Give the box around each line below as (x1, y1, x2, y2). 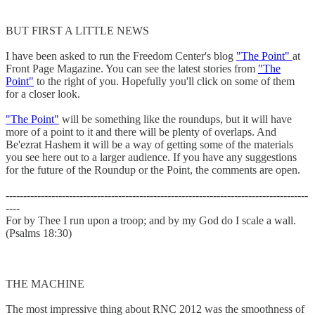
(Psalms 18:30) (6, 226, 72, 239)
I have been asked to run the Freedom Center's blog (6, 49, 236, 62)
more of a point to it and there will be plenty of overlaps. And (6, 125, 276, 138)
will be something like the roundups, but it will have (59, 112, 292, 125)
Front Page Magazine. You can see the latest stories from (6, 62, 258, 75)
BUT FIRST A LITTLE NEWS (6, 24, 149, 37)
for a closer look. (6, 87, 80, 100)
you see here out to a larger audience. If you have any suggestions (6, 150, 297, 163)
